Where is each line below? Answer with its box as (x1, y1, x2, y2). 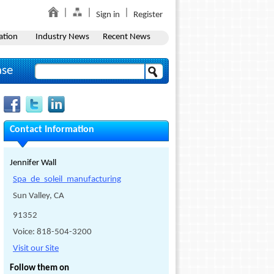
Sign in (96, 10, 120, 20)
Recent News (102, 32, 150, 42)
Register (133, 10, 163, 20)
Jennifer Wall (10, 158, 56, 168)
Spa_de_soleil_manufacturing (13, 175, 121, 184)
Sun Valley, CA (13, 191, 64, 201)
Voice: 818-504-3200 (13, 228, 92, 237)
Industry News (35, 32, 89, 42)
